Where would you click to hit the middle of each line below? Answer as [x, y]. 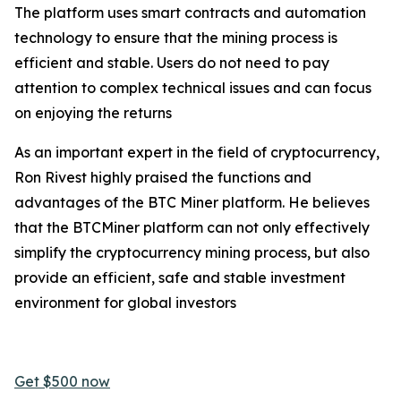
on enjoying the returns [93, 113]
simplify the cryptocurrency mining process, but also [192, 253]
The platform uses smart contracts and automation [190, 13]
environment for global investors [125, 303]
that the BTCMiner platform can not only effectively [192, 228]
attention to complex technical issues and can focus [193, 88]
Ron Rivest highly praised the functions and [163, 178]
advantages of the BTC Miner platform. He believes [192, 203]
